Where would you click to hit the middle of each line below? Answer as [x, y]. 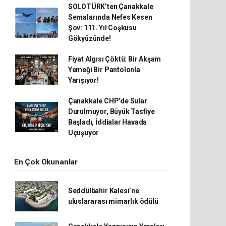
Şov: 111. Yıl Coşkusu [102, 27]
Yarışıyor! [83, 80]
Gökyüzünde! [89, 38]
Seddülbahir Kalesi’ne [103, 190]
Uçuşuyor [83, 132]
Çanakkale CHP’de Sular [107, 101]
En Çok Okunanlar [46, 162]
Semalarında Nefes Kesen [110, 17]
